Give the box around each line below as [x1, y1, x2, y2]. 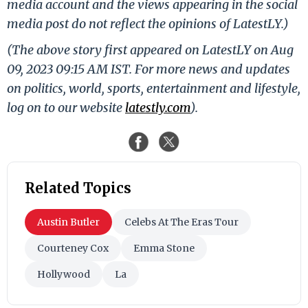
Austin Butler [37, 215, 100, 228]
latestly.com [125, 99, 190, 115]
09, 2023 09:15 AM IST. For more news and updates [7, 60, 290, 77]
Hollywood [37, 267, 90, 280]
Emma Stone [133, 241, 195, 254]
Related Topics [25, 179, 131, 197]
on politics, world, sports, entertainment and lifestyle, [7, 80, 300, 96]
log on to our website [7, 99, 125, 115]
